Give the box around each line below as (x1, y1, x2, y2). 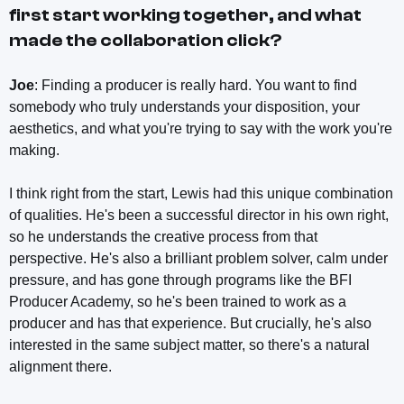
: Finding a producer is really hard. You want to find (34, 78, 357, 94)
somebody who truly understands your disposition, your (9, 99, 360, 115)
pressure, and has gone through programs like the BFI (9, 272, 352, 289)
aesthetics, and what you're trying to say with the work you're (9, 121, 392, 137)
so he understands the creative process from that (9, 229, 317, 245)
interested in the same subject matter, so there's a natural (9, 337, 370, 353)
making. (9, 142, 60, 159)
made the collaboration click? (9, 30, 281, 51)
